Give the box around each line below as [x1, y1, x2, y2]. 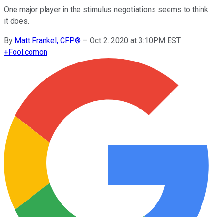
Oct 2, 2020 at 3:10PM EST [90, 35, 181, 45]
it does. [4, 16, 29, 26]
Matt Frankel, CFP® [15, 35, 81, 45]
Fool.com [8, 47, 39, 57]
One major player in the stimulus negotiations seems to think [4, 4, 208, 14]
